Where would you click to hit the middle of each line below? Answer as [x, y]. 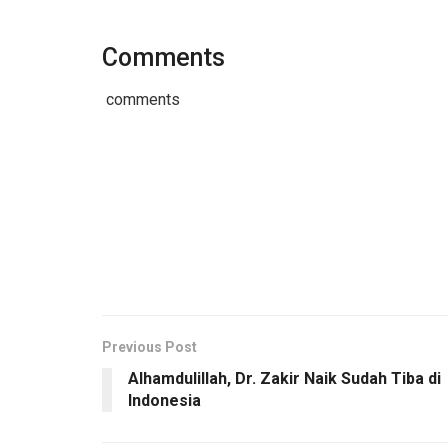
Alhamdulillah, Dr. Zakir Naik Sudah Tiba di [284, 379]
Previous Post [149, 347]
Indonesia [168, 401]
